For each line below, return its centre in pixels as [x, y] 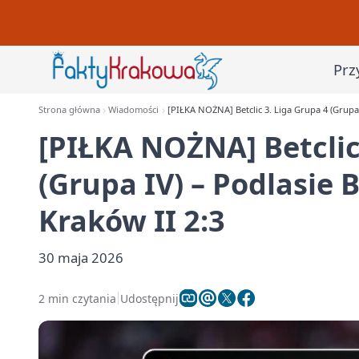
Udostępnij [149, 298]
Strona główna [69, 109]
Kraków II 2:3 [132, 221]
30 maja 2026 [81, 258]
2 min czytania [77, 298]
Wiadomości [134, 109]
